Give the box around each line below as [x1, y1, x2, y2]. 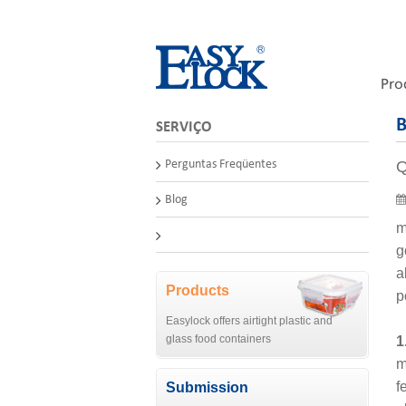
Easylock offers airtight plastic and [166, 314, 333, 327]
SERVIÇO [156, 120, 212, 135]
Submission [166, 380, 248, 395]
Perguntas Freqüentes [165, 158, 276, 171]
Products [166, 283, 229, 298]
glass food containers [166, 333, 271, 345]
